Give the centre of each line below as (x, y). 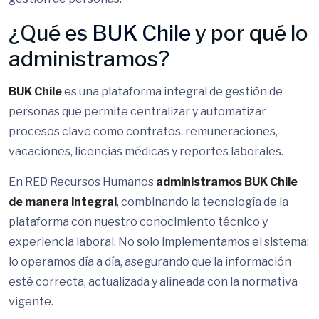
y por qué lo (250, 33)
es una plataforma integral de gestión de (172, 91)
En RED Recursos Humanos (82, 182)
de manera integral (63, 202)
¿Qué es (50, 33)
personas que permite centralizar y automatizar (137, 111)
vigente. (31, 302)
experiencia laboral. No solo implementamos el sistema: (159, 242)
